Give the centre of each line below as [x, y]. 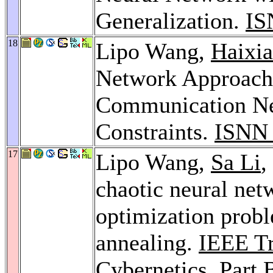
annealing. [147, 242]
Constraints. [155, 131]
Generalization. [171, 20]
